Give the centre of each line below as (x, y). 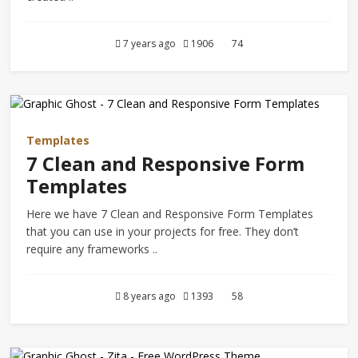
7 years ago (151, 44)
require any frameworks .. (92, 249)
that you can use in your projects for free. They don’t (163, 231)
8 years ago (151, 296)
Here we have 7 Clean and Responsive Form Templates (170, 214)
